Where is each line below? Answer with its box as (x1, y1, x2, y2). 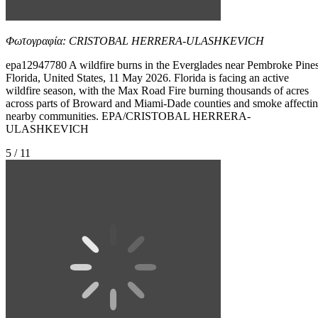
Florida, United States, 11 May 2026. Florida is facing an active (6, 71, 289, 84)
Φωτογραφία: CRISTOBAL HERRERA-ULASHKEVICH (6, 34, 264, 47)
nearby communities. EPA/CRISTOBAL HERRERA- (6, 109, 251, 122)
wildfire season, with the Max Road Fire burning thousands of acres (6, 84, 309, 97)
